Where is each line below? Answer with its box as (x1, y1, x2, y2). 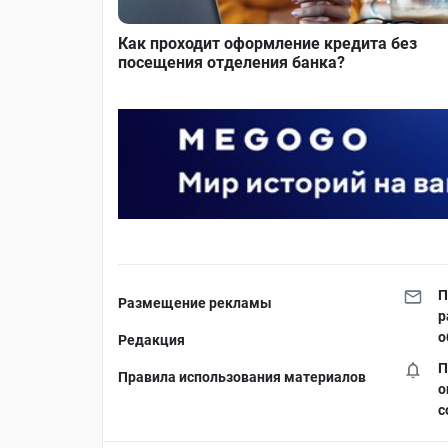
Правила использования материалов (118, 369, 366, 386)
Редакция (118, 332, 185, 349)
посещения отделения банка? (118, 52, 345, 72)
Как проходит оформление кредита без (118, 33, 417, 53)
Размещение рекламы (118, 295, 272, 312)
